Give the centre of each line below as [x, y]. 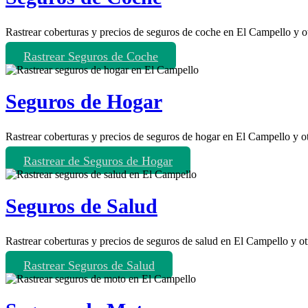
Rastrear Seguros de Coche [91, 57]
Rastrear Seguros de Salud [89, 265]
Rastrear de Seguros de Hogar [98, 161]
